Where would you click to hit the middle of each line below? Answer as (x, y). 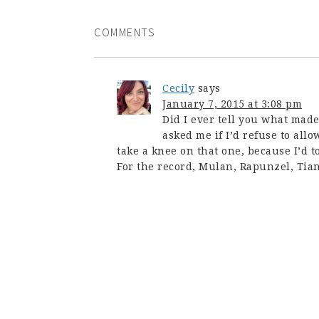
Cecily (178, 88)
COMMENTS (125, 32)
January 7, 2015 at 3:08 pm (232, 104)
